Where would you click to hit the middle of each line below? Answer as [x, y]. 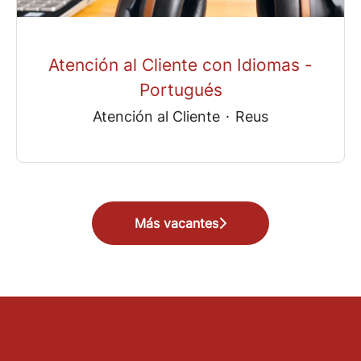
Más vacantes [176, 224]
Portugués [180, 89]
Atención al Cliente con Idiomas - [180, 64]
